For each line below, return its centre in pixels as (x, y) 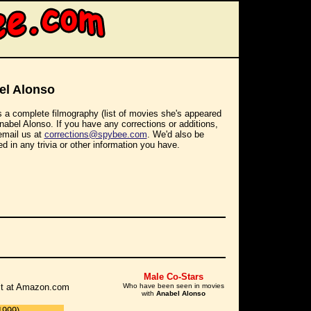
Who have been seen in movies (174, 286)
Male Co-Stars (174, 277)
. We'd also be (175, 134)
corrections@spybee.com (95, 134)
